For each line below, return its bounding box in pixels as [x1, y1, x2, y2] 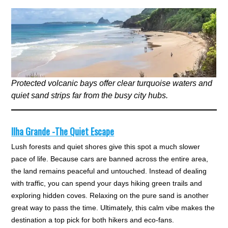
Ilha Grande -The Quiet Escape [11, 125, 115, 138]
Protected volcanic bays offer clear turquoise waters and [11, 79, 213, 88]
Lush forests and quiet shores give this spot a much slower [11, 142, 201, 151]
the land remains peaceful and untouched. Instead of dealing [11, 167, 207, 176]
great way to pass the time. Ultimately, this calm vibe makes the [11, 204, 215, 212]
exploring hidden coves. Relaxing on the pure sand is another [11, 191, 209, 200]
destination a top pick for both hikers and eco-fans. [11, 216, 175, 224]
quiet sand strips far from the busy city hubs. [11, 91, 168, 100]
